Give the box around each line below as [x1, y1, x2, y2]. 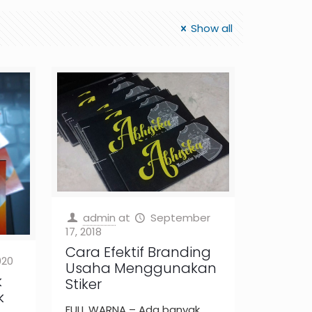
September [150, 210, 210, 225]
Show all [191, 21, 233, 36]
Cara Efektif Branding [65, 242, 211, 262]
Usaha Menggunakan [65, 258, 217, 278]
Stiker [65, 274, 102, 294]
